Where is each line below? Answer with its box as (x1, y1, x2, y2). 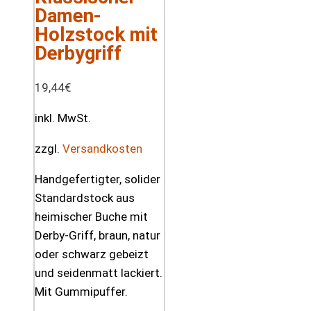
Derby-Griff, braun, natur (35, 228, 160, 242)
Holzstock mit (35, 22, 158, 46)
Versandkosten (62, 141, 142, 155)
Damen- (35, 3, 101, 27)
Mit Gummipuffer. (35, 284, 128, 299)
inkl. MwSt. (35, 110, 91, 125)
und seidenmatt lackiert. (35, 265, 162, 280)
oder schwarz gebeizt (35, 246, 149, 261)
